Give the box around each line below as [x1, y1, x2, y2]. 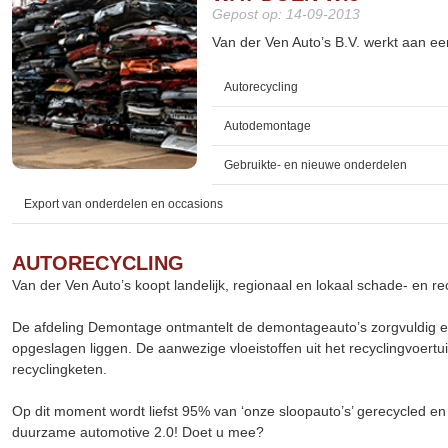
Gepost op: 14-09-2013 [212, 5, 360, 22]
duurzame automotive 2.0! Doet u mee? [12, 423, 264, 440]
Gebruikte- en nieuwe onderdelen [224, 157, 407, 172]
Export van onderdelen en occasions [24, 196, 223, 211]
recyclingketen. [12, 360, 107, 377]
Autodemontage [224, 118, 311, 133]
